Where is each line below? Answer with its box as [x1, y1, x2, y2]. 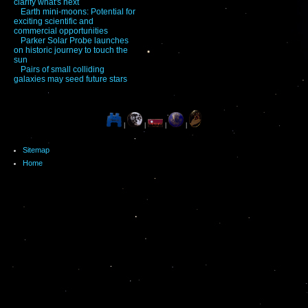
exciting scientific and [14, 16, 93, 26]
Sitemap [23, 145, 49, 154]
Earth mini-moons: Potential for [21, 6, 135, 16]
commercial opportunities [14, 25, 108, 36]
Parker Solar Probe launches [21, 35, 129, 45]
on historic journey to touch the [14, 45, 128, 55]
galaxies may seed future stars [14, 74, 127, 84]
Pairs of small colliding [21, 64, 104, 74]
